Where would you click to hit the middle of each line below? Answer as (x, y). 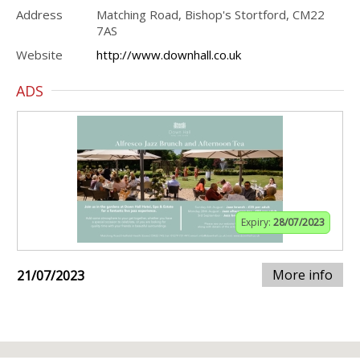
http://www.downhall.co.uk (169, 55)
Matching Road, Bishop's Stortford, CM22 (211, 14)
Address (39, 14)
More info (303, 275)
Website (39, 55)
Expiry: (257, 222)
